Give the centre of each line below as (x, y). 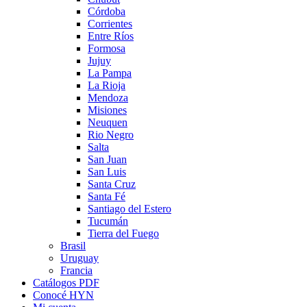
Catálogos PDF (66, 282)
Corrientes (110, 23)
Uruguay (79, 258)
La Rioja (107, 85)
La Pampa (110, 73)
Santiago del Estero (130, 208)
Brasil (73, 245)
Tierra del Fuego (123, 233)
